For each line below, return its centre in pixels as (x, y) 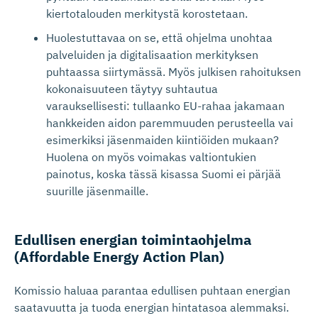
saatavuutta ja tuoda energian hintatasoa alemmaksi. (152, 307)
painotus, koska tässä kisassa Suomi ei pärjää (164, 174)
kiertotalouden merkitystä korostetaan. (147, 13)
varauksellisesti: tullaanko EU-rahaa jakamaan (165, 106)
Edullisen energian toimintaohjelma (133, 240)
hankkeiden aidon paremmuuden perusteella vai (170, 123)
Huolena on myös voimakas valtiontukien (151, 157)
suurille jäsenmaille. (97, 191)
